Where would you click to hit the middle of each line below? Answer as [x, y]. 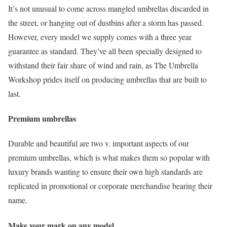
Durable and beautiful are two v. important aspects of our [99, 143]
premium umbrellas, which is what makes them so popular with [109, 158]
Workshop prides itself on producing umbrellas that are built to [107, 79]
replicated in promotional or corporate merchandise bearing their [110, 186]
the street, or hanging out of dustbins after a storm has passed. [106, 22]
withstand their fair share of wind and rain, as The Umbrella [103, 65]
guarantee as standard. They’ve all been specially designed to [105, 51]
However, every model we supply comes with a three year [100, 36]
